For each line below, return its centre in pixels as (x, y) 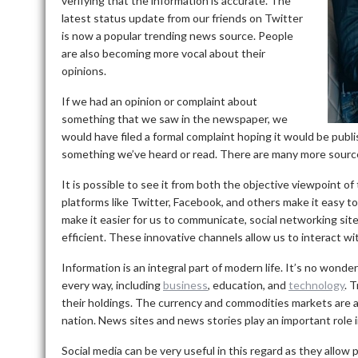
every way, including (112, 284)
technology (316, 284)
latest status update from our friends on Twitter (182, 18)
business (185, 284)
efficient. (84, 237)
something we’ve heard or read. (139, 153)
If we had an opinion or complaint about (159, 101)
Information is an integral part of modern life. (172, 267)
